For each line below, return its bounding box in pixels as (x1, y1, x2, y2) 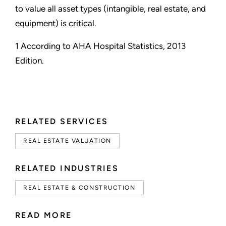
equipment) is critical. (15, 18, 96, 29)
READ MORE (15, 210, 72, 220)
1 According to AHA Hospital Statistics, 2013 (15, 41, 186, 51)
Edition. (15, 55, 44, 66)
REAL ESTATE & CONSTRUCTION (23, 184, 136, 192)
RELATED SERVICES (15, 117, 108, 127)
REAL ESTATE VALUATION (23, 137, 111, 145)
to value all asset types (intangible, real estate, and (15, 4, 206, 14)
